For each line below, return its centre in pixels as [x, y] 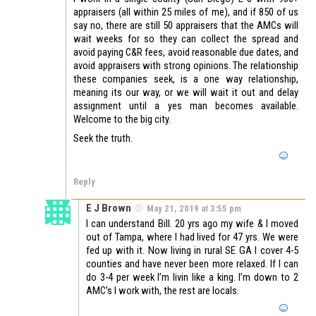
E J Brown [109, 208]
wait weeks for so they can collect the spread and [186, 39]
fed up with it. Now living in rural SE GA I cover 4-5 [192, 251]
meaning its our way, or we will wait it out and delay [186, 93]
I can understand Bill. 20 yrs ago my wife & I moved [192, 224]
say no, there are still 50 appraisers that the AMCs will [186, 26]
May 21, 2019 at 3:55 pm [194, 209]
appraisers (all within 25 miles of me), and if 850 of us [186, 12]
